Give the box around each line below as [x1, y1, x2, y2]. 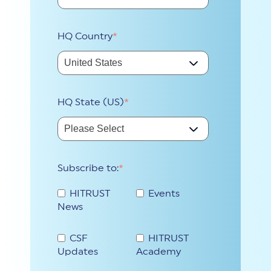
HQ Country [57, 31, 113, 41]
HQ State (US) [57, 97, 124, 107]
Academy [136, 246, 181, 256]
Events [148, 188, 180, 198]
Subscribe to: [57, 163, 119, 173]
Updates [57, 246, 98, 256]
